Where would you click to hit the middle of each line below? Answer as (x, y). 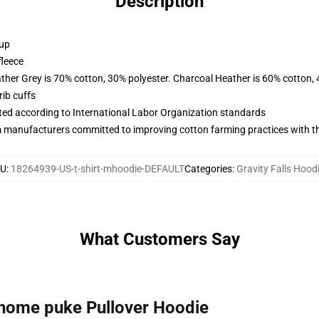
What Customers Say (159, 239)
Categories (208, 169)
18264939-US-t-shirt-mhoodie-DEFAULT (97, 169)
